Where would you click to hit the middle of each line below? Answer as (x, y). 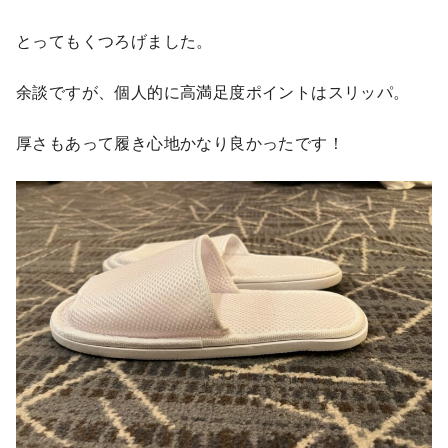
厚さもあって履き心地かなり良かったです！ (180, 142)
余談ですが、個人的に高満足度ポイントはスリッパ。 (213, 91)
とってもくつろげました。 (114, 40)
